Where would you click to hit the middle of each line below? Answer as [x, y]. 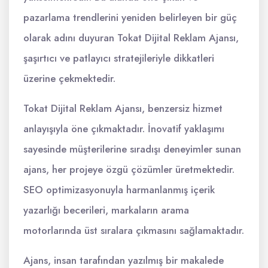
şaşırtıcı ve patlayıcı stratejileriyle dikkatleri [119, 58]
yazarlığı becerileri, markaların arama [106, 210]
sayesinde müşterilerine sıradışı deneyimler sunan [132, 149]
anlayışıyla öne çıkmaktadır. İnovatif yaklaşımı [124, 129]
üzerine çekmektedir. [69, 78]
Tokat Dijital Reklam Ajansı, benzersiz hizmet [123, 108]
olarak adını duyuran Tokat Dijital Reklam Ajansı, [131, 38]
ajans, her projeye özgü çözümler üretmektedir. [129, 169]
